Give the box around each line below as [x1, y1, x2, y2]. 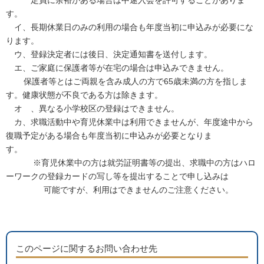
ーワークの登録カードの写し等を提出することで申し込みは [6, 171, 229, 181]
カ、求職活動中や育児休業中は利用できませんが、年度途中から [6, 117, 253, 127]
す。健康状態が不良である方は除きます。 [6, 90, 163, 100]
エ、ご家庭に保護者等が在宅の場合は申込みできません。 [6, 63, 229, 72]
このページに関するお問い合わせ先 [16, 243, 157, 253]
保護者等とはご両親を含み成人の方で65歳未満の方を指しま [6, 77, 247, 86]
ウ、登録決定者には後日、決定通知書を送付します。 [6, 49, 212, 59]
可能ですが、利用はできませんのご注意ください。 [6, 185, 233, 194]
